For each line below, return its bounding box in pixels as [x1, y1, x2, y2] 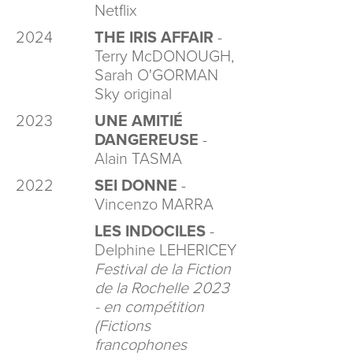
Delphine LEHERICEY [95, 241, 236, 260]
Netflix [95, 2, 137, 20]
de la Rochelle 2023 [95, 279, 229, 298]
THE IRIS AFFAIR [95, 28, 214, 47]
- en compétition [95, 298, 204, 317]
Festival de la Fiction [95, 260, 231, 279]
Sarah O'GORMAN [95, 66, 218, 85]
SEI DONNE [95, 176, 177, 195]
